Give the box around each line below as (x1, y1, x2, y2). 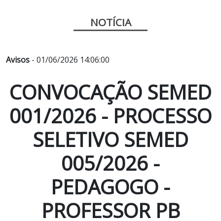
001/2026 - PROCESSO (9, 102, 212, 130)
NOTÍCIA (90, 15, 131, 30)
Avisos (6, 54, 30, 66)
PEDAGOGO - (51, 173, 170, 201)
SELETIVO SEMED (33, 126, 188, 153)
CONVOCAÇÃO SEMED (9, 78, 212, 106)
